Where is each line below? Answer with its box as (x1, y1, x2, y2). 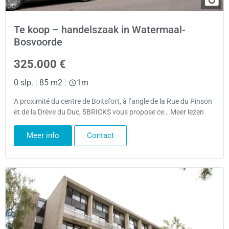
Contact (87, 130, 114, 140)
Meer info (27, 130, 59, 140)
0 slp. (14, 77, 33, 87)
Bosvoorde (14, 35, 62, 48)
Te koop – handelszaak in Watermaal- (14, 23, 186, 36)
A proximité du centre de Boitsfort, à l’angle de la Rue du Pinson (14, 97, 212, 106)
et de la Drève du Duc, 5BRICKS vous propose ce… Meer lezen (14, 108, 204, 117)
